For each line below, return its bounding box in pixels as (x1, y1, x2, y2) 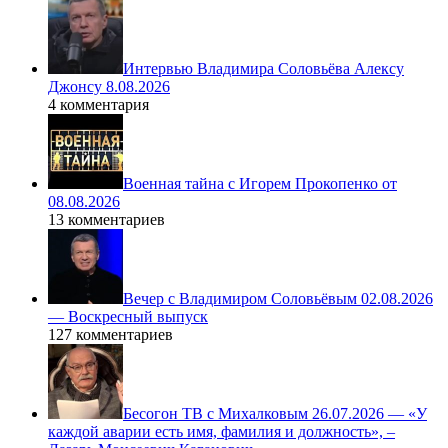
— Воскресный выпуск (48, 308, 208, 326)
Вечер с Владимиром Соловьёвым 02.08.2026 (123, 290, 433, 308)
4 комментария (48, 96, 149, 114)
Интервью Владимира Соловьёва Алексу (123, 60, 404, 78)
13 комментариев (48, 211, 165, 229)
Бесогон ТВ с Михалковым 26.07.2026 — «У (123, 405, 427, 423)
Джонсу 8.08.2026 (48, 78, 170, 96)
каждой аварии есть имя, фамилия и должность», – (48, 423, 395, 441)
